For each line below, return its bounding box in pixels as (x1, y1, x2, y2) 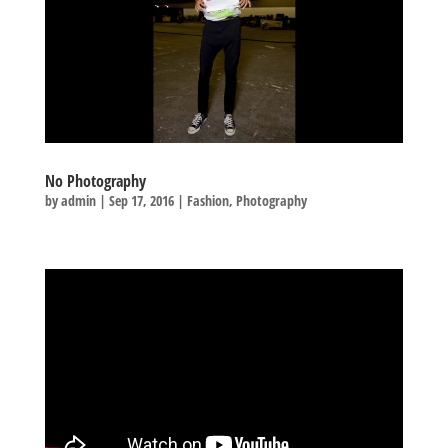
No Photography (44, 169, 146, 192)
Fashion (186, 190, 229, 210)
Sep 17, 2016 (108, 190, 174, 210)
